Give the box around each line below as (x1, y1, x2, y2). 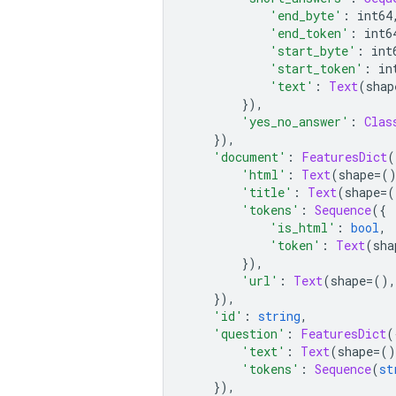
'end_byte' (270, 6, 342, 24)
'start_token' (270, 59, 363, 77)
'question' (213, 324, 286, 342)
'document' (213, 148, 286, 165)
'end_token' (270, 24, 349, 42)
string (258, 307, 301, 324)
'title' (241, 183, 293, 201)
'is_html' (270, 218, 336, 236)
